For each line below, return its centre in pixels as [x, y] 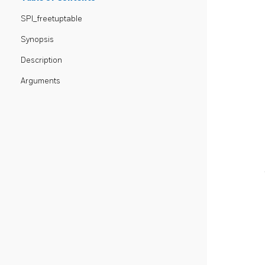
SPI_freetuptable [51, 19]
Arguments [41, 81]
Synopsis [37, 40]
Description [41, 60]
